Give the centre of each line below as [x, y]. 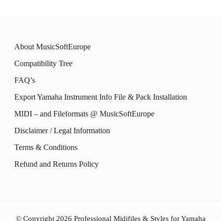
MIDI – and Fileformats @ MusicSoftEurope [84, 114]
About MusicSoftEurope [53, 47]
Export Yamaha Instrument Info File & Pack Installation [101, 97]
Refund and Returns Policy [56, 164]
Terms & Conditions [46, 147]
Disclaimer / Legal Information [62, 130]
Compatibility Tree [43, 63]
